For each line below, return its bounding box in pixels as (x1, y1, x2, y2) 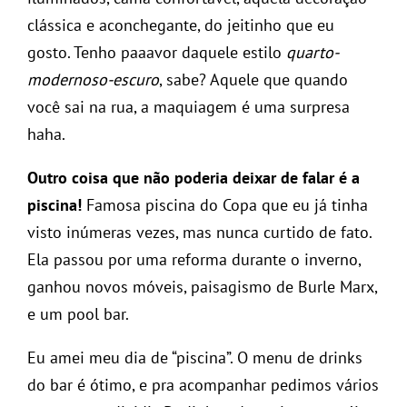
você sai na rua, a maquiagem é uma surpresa (27, 95, 350, 117)
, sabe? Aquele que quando (159, 68, 348, 90)
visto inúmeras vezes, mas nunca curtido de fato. (27, 221, 372, 243)
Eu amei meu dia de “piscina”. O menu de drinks (27, 346, 362, 368)
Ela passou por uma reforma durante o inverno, (27, 248, 361, 270)
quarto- (286, 41, 339, 63)
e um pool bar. (27, 303, 129, 324)
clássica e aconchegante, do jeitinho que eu (27, 14, 334, 35)
